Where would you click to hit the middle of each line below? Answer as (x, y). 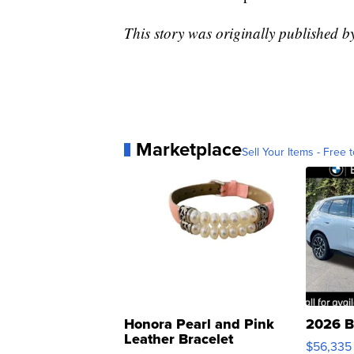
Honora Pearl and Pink (199, 324)
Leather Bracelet (179, 339)
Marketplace (189, 149)
